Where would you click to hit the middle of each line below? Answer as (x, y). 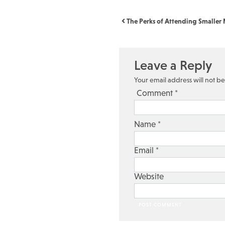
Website (149, 176)
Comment (156, 93)
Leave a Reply (173, 65)
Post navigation (144, 23)
